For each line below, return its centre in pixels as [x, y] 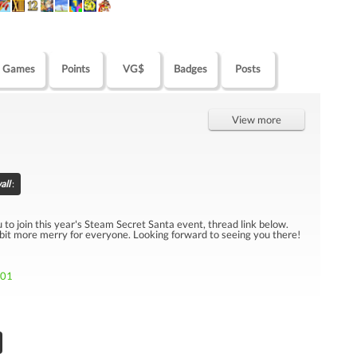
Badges [191, 68]
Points [76, 68]
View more [257, 119]
